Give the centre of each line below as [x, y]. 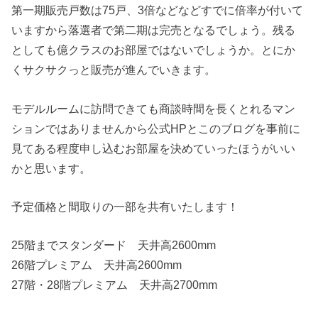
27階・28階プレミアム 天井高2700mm [115, 285]
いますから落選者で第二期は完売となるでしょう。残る [154, 30]
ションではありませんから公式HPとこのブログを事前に [156, 128]
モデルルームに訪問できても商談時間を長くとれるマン [154, 108]
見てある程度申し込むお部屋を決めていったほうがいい [154, 148]
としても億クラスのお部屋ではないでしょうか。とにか [154, 50]
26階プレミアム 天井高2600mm [97, 265]
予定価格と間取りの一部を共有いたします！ [125, 207]
